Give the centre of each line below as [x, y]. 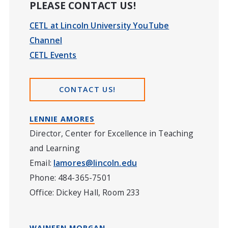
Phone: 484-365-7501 [70, 178]
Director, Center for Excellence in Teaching [111, 133]
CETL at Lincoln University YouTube [99, 25]
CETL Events [53, 55]
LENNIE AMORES [62, 119]
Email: [41, 163]
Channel [46, 40]
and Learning [54, 148]
